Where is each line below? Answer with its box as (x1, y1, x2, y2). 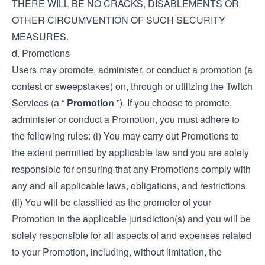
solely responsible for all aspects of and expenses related (12, 228, 251, 242)
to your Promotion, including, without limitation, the (12, 245, 222, 258)
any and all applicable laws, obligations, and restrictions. (12, 179, 248, 192)
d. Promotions (12, 46, 70, 60)
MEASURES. (12, 30, 69, 43)
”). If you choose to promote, (114, 96, 232, 109)
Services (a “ (12, 96, 67, 109)
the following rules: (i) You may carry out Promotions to (12, 129, 239, 143)
